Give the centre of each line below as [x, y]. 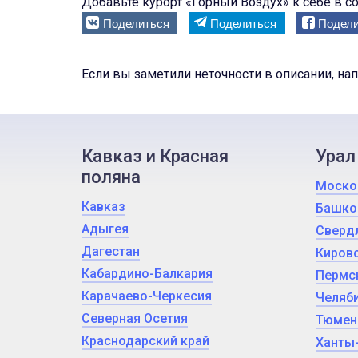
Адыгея [105, 229]
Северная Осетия [135, 318]
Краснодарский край [145, 341]
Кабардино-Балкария [147, 274]
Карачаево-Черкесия [147, 296]
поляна [111, 177]
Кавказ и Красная [155, 156]
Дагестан [111, 251]
